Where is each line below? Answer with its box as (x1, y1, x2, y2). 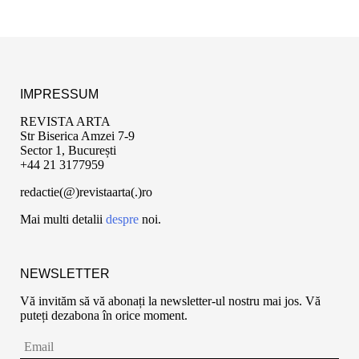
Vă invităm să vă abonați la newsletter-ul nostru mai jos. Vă (20, 293, 321, 308)
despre (106, 212, 139, 226)
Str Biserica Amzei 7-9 (20, 128, 135, 143)
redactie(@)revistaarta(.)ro (20, 184, 152, 199)
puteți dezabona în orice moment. (20, 308, 188, 322)
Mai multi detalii (20, 212, 106, 226)
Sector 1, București (20, 143, 116, 157)
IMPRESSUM (20, 87, 99, 101)
